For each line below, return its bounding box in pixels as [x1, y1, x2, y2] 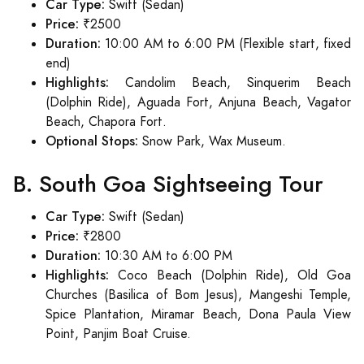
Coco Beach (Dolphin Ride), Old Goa [109, 266, 351, 284]
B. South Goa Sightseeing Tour [13, 168, 323, 200]
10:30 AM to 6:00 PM [101, 247, 232, 265]
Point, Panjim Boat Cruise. [45, 325, 191, 343]
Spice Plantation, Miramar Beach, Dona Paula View [45, 305, 351, 323]
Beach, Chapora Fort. [45, 113, 167, 131]
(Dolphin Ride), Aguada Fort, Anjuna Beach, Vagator [45, 93, 351, 111]
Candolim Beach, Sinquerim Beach [109, 74, 351, 92]
